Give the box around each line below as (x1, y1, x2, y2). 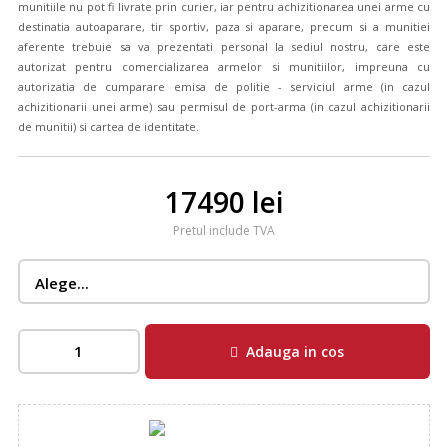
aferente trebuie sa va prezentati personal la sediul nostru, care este (17, 39, 431, 54)
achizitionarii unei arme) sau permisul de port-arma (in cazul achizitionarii (17, 99, 431, 114)
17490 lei (164, 183, 284, 221)
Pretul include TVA (173, 222, 275, 239)
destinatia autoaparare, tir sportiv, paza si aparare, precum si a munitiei (17, 19, 431, 34)
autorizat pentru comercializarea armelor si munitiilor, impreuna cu (17, 59, 431, 74)
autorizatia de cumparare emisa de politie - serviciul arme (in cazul (17, 79, 431, 94)
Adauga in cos (242, 342, 345, 361)
